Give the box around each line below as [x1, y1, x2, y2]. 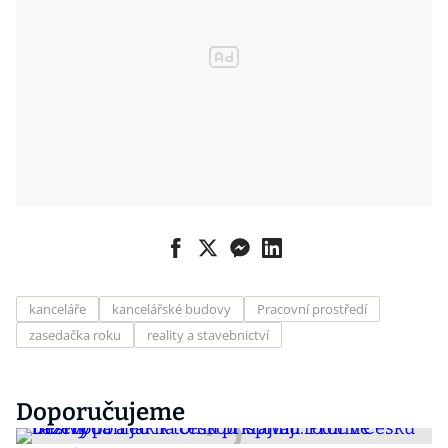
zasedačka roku [29, 326, 121, 344]
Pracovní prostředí [257, 300, 367, 318]
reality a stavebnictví [147, 326, 269, 344]
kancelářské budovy [112, 300, 231, 318]
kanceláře [29, 300, 86, 318]
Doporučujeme [16, 398, 185, 426]
